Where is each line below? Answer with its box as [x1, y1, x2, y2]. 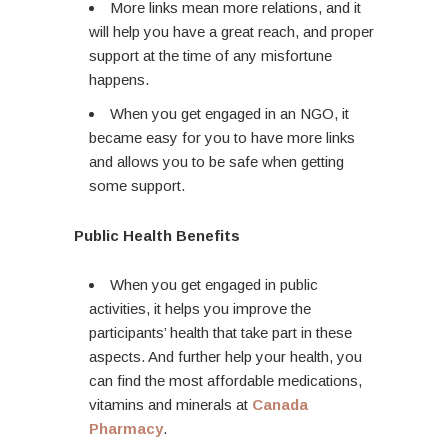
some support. [89, 177, 185, 195]
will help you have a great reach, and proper [89, 23, 374, 41]
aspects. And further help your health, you [89, 348, 362, 366]
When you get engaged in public [110, 276, 318, 294]
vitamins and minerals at [89, 396, 252, 414]
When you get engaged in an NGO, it [110, 105, 349, 123]
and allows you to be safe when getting [89, 153, 344, 171]
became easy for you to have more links [89, 129, 355, 147]
